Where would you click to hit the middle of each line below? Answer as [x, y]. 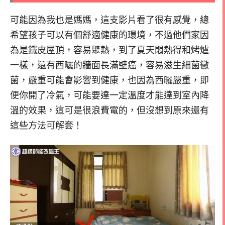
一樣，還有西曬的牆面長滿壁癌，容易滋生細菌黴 [109, 66]
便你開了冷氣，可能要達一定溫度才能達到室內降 [109, 96]
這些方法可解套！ [46, 126]
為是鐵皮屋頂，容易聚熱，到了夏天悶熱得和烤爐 [109, 50]
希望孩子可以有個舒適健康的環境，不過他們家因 [109, 35]
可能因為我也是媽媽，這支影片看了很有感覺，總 [109, 20]
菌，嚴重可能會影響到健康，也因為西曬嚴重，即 [109, 81]
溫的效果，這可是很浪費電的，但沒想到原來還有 [109, 111]
